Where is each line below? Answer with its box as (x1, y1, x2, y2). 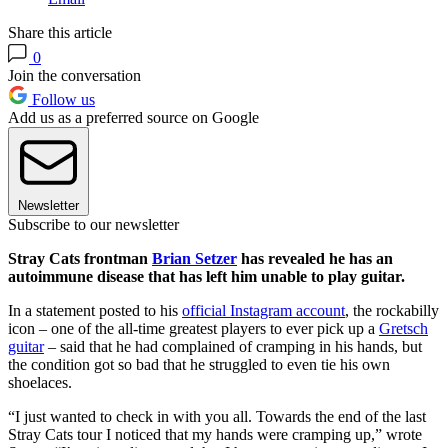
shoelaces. (8, 374, 72, 392)
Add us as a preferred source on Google (8, 109, 259, 127)
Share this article (8, 24, 112, 42)
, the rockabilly (345, 302, 439, 320)
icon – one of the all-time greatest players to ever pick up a (8, 320, 379, 338)
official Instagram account (182, 302, 345, 320)
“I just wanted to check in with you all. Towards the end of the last (8, 408, 426, 426)
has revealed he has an (237, 250, 393, 268)
